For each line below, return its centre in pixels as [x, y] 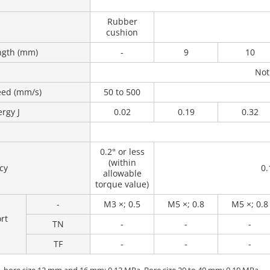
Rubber [122, 21]
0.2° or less [122, 152]
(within [122, 162]
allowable [122, 173]
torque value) [122, 184]
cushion [122, 32]
